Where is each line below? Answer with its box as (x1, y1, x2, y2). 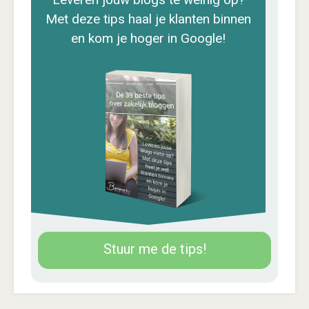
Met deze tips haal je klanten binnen (46, 10, 251, 27)
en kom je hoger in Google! (71, 30, 226, 46)
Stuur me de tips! (103, 241, 206, 258)
